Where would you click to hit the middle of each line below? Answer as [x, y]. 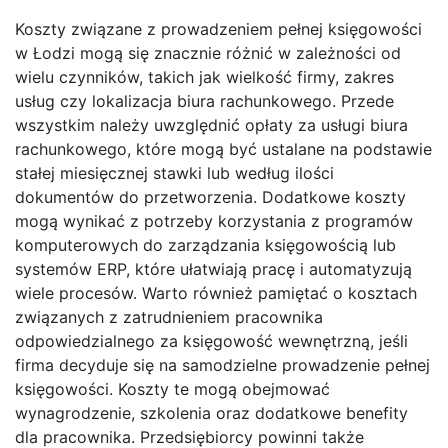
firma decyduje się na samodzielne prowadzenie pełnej [222, 365]
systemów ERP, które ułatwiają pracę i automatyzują [213, 269]
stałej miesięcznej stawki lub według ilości [174, 173]
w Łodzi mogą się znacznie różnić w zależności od [208, 53]
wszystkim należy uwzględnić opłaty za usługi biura [211, 125]
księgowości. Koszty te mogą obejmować [172, 389]
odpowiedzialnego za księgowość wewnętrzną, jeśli [211, 341]
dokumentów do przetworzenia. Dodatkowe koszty [210, 197]
